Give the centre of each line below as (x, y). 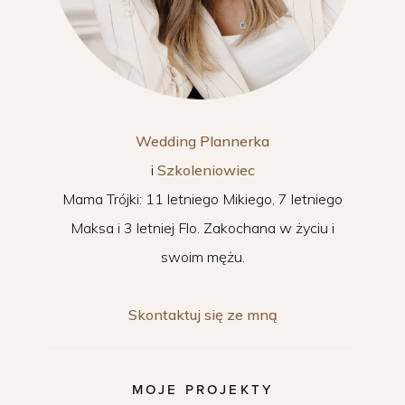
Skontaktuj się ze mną (202, 315)
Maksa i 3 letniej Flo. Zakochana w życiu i (202, 228)
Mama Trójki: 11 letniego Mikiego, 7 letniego (202, 199)
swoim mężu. (202, 257)
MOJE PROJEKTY (202, 390)
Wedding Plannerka (202, 141)
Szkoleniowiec (206, 170)
